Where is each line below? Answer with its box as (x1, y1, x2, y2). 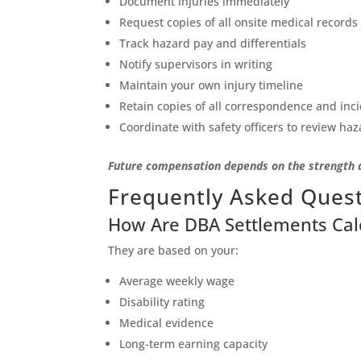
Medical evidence (119, 315, 214, 331)
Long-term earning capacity (119, 336, 268, 352)
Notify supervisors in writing (119, 56, 273, 73)
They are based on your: (108, 243, 239, 259)
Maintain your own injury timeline (119, 77, 304, 93)
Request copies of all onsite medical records (119, 15, 359, 31)
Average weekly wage (119, 273, 235, 289)
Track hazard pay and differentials (119, 35, 307, 52)
